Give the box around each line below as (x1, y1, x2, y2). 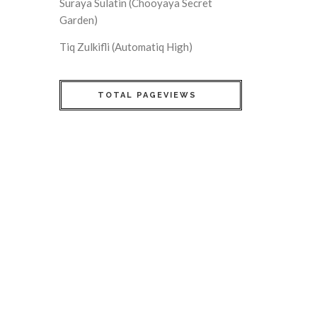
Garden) (59, 13, 98, 26)
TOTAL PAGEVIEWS (98, 90, 197, 100)
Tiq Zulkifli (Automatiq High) (59, 40, 192, 53)
